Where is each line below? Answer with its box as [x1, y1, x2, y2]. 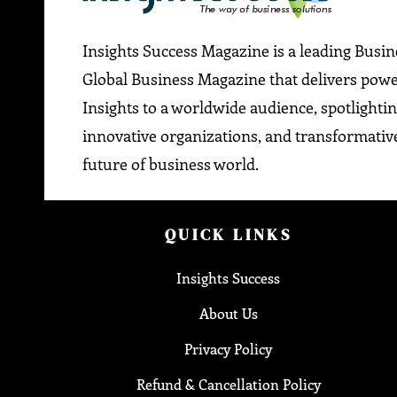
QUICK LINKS [164, 222, 292, 245]
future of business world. [82, 152, 259, 175]
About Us [198, 303, 258, 323]
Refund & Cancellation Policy [136, 374, 321, 393]
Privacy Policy [184, 339, 273, 358]
